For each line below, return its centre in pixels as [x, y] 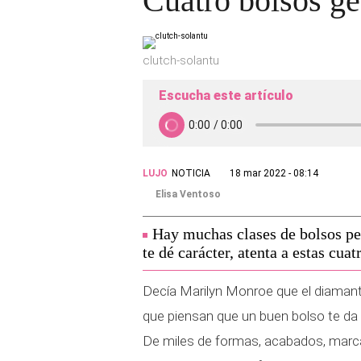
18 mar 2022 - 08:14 [274, 173]
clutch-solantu [181, 60]
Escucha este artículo [226, 95]
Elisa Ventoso [188, 194]
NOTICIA [191, 173]
